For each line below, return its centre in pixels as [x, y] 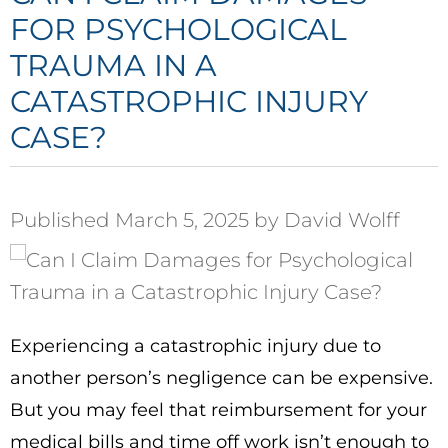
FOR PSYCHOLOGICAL [178, 29]
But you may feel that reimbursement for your [218, 410]
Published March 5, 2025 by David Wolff [205, 220]
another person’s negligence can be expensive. [221, 378]
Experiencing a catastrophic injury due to [195, 346]
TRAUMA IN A [113, 65]
